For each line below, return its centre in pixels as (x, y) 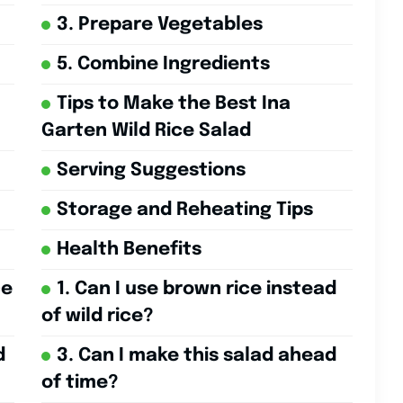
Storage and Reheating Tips (184, 210)
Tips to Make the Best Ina (173, 104)
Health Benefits (129, 250)
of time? (80, 383)
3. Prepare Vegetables (159, 25)
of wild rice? (97, 317)
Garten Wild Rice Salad (146, 131)
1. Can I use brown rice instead (196, 290)
